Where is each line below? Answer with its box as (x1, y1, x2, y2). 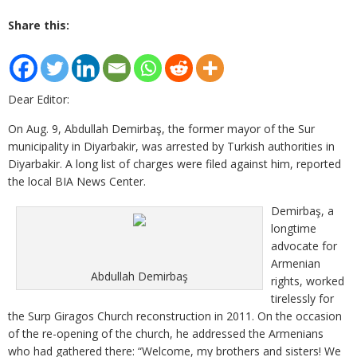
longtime (271, 221, 316, 236)
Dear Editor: (8, 92, 69, 107)
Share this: (8, 18, 69, 33)
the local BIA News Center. (8, 174, 146, 189)
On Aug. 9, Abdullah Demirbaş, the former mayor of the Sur (8, 121, 315, 136)
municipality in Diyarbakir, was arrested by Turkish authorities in (8, 139, 335, 154)
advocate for (271, 238, 337, 253)
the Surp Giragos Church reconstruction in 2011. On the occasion (8, 308, 342, 324)
